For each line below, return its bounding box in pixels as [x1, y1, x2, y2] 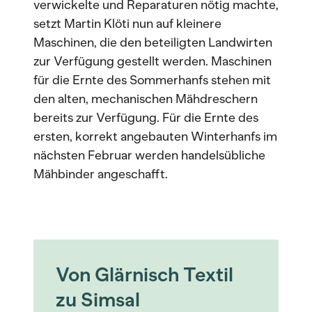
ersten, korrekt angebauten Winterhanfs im [33, 129, 277, 144]
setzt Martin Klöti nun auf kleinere [33, 16, 221, 31]
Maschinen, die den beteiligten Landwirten [33, 35, 272, 50]
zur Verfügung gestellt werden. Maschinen [33, 54, 272, 69]
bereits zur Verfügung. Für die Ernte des [33, 110, 258, 125]
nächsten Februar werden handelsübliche [33, 148, 265, 163]
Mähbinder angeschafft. [33, 166, 168, 182]
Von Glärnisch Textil [56, 263, 233, 286]
